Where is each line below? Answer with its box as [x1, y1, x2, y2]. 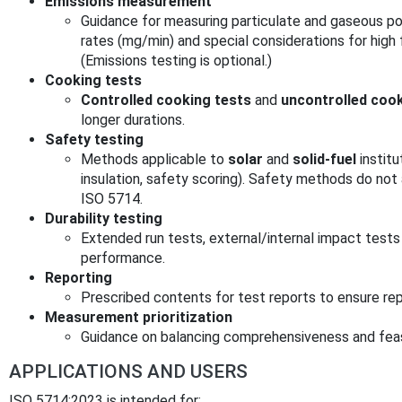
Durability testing [45, 209, 162, 227]
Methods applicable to [81, 150, 228, 168]
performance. [81, 249, 165, 267]
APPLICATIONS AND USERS [9, 360, 248, 382]
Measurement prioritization [45, 308, 232, 326]
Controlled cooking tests [81, 91, 251, 109]
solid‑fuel [293, 150, 356, 168]
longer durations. [81, 110, 185, 128]
